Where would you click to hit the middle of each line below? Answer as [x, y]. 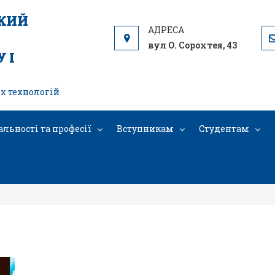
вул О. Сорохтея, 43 [192, 45]
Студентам [224, 129]
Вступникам [145, 129]
